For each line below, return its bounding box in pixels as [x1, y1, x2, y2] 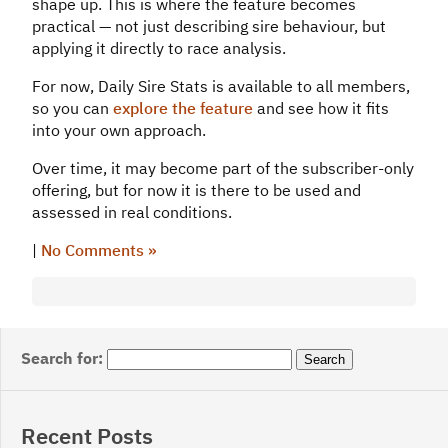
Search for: [21, 347, 103, 368]
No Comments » [41, 240, 157, 261]
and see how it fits [253, 98, 389, 119]
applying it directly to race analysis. [32, 38, 286, 59]
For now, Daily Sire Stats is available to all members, [32, 76, 410, 97]
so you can [32, 98, 113, 119]
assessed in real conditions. [32, 202, 232, 223]
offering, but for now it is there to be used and [32, 180, 361, 201]
